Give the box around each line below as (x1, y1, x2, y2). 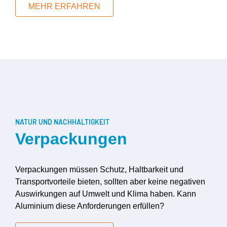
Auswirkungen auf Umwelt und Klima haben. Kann (15, 189, 196, 198)
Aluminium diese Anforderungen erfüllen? (15, 201, 164, 210)
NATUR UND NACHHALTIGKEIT (15, 117, 109, 126)
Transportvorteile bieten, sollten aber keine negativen (15, 177, 205, 186)
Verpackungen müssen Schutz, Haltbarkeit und (15, 165, 183, 174)
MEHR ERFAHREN (28, 2, 100, 11)
